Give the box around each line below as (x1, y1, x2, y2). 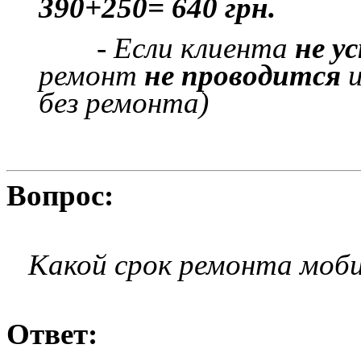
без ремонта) (39, 85, 209, 119)
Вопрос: (6, 178, 114, 212)
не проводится (144, 58, 341, 92)
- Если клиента (39, 31, 295, 64)
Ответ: (6, 317, 98, 351)
